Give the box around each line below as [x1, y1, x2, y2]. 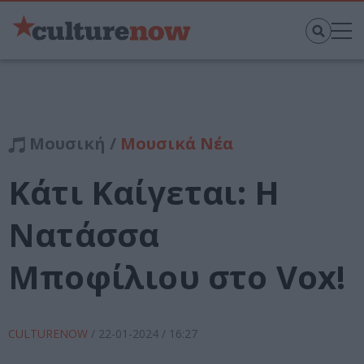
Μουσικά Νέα [120, 132, 233, 155]
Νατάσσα [8, 212, 160, 258]
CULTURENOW [8, 326, 91, 342]
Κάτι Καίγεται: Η [8, 170, 280, 215]
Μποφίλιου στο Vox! [8, 254, 346, 300]
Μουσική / [25, 132, 120, 155]
